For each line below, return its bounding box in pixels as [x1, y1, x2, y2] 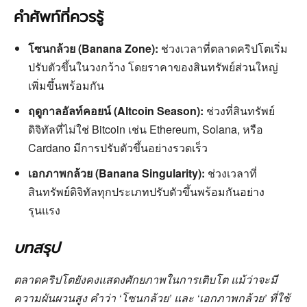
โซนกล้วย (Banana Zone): [28, 40, 158, 57]
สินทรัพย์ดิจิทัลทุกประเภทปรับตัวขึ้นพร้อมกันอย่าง [28, 184, 265, 200]
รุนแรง [28, 202, 60, 219]
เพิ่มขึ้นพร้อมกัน [28, 77, 104, 94]
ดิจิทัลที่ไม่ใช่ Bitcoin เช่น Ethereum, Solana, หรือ [28, 121, 263, 138]
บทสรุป [14, 236, 60, 260]
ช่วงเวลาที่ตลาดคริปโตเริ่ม [158, 40, 288, 57]
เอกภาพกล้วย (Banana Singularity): [28, 165, 205, 182]
